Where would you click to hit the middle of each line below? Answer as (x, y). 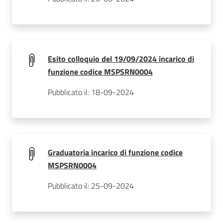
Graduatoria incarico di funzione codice (115, 152)
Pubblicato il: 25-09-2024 (91, 186)
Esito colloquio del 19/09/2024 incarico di (121, 59)
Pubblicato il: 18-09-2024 (91, 92)
